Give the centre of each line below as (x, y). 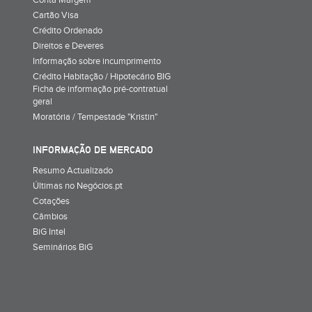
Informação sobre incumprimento (97, 61)
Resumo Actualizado (73, 170)
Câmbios (50, 216)
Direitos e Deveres (68, 46)
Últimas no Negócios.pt (78, 186)
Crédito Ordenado (68, 30)
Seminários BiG (63, 247)
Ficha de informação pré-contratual (100, 89)
